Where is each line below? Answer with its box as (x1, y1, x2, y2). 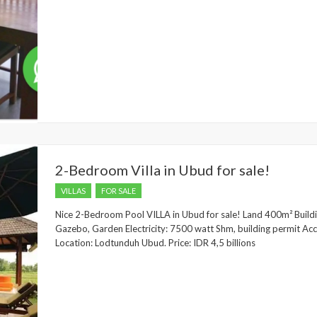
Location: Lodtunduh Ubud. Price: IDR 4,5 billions (55, 237, 260, 248)
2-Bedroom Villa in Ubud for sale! (55, 161, 270, 178)
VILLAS (61, 186, 86, 195)
